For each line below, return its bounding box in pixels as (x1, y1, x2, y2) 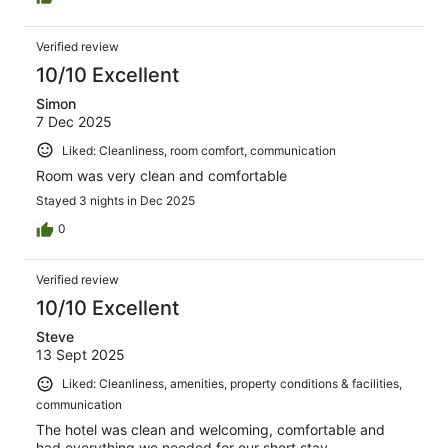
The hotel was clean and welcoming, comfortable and (36, 421, 385, 439)
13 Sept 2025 (36, 346, 125, 364)
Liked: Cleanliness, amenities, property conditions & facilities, (62, 376, 402, 392)
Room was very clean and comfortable (36, 167, 287, 185)
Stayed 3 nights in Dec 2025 (36, 193, 195, 209)
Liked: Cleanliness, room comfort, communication (62, 142, 336, 158)
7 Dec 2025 (36, 112, 112, 130)
